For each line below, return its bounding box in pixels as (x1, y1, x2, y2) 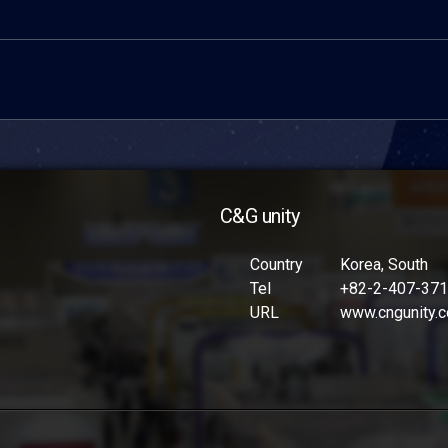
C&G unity (220, 204, 300, 228)
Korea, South (340, 255, 428, 274)
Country (250, 255, 303, 274)
